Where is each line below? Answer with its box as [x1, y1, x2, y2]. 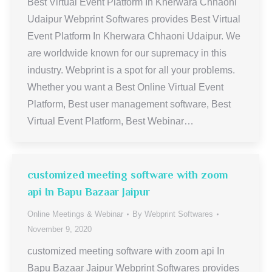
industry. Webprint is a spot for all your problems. [27, 65, 235, 75]
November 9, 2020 [27, 225, 92, 234]
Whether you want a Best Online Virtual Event [27, 82, 223, 92]
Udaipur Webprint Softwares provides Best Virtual [27, 14, 240, 24]
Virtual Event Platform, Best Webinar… [27, 116, 194, 126]
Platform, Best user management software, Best [27, 99, 231, 109]
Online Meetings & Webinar [27, 209, 123, 219]
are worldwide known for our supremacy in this [27, 48, 226, 58]
